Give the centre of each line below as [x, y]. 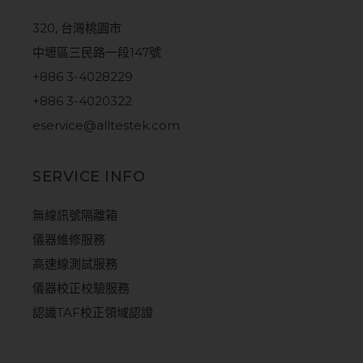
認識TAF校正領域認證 [93, 313]
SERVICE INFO [89, 177]
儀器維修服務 [69, 240]
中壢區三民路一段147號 [97, 53]
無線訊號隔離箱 [75, 216]
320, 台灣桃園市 [77, 28]
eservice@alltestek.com [107, 126]
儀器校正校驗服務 [81, 288]
